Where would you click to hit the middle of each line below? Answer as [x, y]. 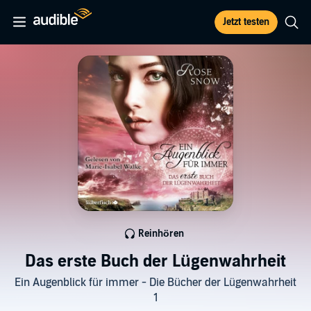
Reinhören [161, 234]
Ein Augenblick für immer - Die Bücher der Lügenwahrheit [155, 283]
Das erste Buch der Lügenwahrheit [155, 261]
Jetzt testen [246, 22]
